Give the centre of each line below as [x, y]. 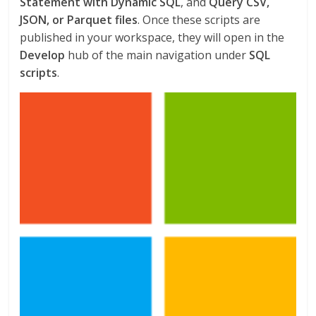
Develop [43, 55]
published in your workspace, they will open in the [152, 38]
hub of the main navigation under [157, 55]
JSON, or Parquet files [79, 20]
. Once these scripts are [199, 20]
